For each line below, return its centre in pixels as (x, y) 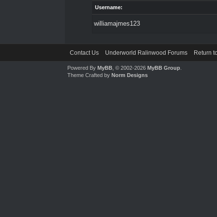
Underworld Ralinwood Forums (147, 53)
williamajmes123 (117, 23)
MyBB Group (164, 68)
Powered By (83, 68)
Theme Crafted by (90, 75)
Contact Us (85, 53)
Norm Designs (130, 75)
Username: (108, 7)
